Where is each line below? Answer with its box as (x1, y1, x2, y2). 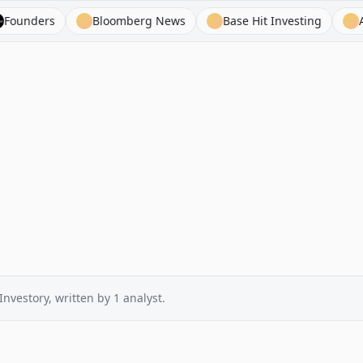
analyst (123, 290, 162, 305)
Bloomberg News (53, 13, 147, 28)
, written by (49, 290, 113, 305)
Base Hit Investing (184, 13, 284, 28)
